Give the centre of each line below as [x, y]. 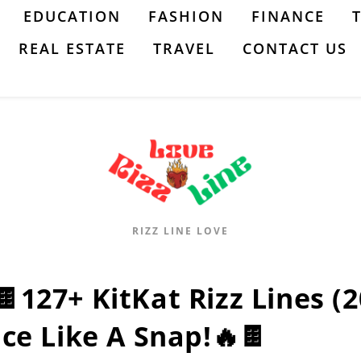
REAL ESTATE [72, 48]
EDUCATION [72, 16]
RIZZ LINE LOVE [180, 231]
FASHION [186, 16]
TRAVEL [184, 48]
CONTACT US [295, 48]
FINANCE [288, 16]
